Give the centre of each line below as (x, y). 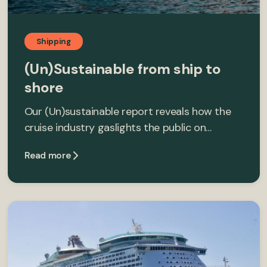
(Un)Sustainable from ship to (122, 69)
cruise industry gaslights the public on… (118, 127)
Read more (47, 155)
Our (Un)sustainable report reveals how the (128, 111)
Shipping (53, 41)
